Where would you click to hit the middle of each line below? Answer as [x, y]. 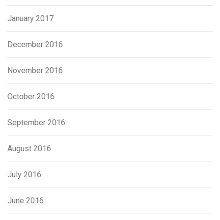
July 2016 [24, 175]
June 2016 [26, 201]
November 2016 [35, 71]
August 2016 [29, 149]
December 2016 [35, 45]
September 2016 [36, 123]
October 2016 [31, 97]
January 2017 [30, 19]
